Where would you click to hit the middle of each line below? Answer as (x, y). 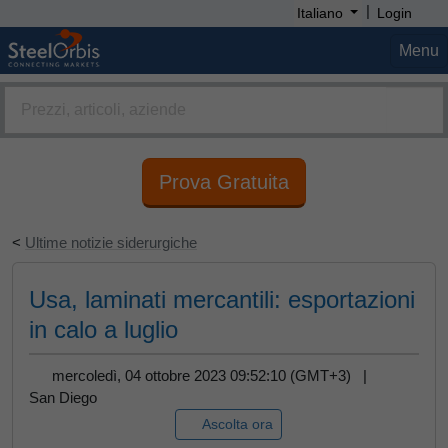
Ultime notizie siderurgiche (111, 242)
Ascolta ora (237, 424)
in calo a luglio (103, 329)
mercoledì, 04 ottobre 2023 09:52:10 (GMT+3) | (213, 375)
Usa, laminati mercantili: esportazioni (222, 299)
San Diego (63, 397)
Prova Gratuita (224, 182)
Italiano (319, 13)
